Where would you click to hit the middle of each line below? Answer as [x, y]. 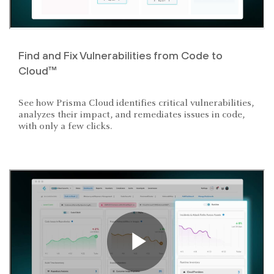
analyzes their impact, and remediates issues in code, [131, 115]
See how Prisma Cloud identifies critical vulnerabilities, [136, 103]
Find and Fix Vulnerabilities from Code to [120, 55]
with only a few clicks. [65, 126]
